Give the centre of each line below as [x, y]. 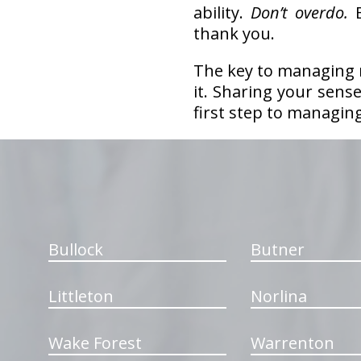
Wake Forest [95, 343]
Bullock [75, 249]
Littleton [81, 296]
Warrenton [292, 343]
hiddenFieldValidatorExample [151, 145]
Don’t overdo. [299, 12]
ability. [222, 12]
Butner [277, 249]
